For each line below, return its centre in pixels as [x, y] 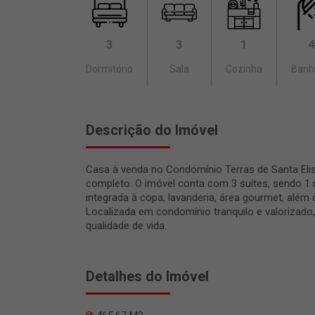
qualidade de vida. [126, 226]
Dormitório [109, 69]
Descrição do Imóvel [152, 130]
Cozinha [244, 69]
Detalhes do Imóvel [147, 277]
